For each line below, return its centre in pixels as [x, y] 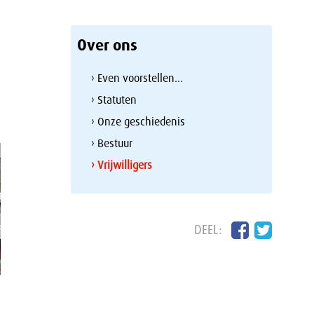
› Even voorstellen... [137, 78]
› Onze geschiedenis [138, 121]
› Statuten [114, 100]
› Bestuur [112, 143]
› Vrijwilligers [122, 165]
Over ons [107, 46]
